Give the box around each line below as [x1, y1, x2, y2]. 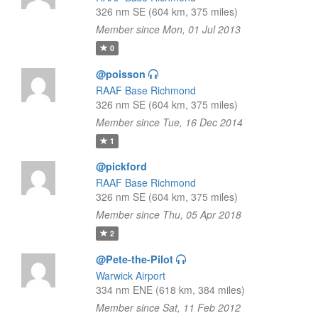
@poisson [95, 67, 146, 81]
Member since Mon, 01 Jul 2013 [95, 22, 241, 36]
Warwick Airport [95, 268, 165, 283]
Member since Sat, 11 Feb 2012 [95, 300, 241, 314]
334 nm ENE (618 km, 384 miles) [95, 283, 245, 297]
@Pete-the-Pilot [95, 252, 173, 266]
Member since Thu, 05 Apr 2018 [95, 207, 241, 221]
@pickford [95, 159, 147, 173]
